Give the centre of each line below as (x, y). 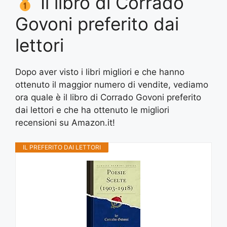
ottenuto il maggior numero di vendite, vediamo (112, 85)
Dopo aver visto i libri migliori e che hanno (100, 72)
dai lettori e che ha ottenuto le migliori (92, 110)
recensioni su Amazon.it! (65, 123)
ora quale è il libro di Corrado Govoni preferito (108, 98)
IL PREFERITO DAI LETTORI (62, 147)
